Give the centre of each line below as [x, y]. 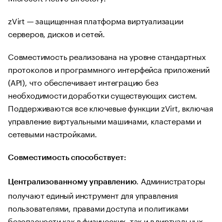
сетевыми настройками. [53, 133]
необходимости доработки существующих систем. [103, 94]
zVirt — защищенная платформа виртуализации [96, 20]
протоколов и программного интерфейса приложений [109, 69]
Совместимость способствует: [67, 158]
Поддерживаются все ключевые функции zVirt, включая [111, 107]
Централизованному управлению [72, 182]
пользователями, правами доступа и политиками [98, 207]
